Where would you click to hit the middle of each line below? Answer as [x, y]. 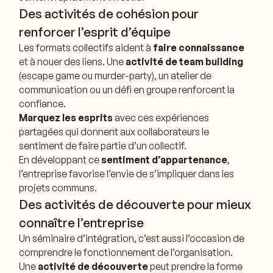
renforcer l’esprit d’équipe [95, 31]
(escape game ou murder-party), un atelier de [115, 75]
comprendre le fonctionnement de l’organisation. [126, 252]
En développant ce [60, 159]
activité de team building [185, 61]
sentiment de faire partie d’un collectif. [103, 145]
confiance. [43, 103]
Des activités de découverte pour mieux [135, 204]
